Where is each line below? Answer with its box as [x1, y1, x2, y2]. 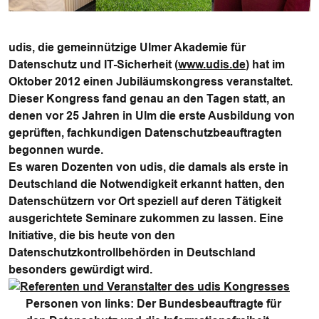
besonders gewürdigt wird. [9, 263, 152, 276]
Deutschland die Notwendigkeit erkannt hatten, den [9, 178, 285, 190]
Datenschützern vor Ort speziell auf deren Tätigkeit [9, 195, 281, 207]
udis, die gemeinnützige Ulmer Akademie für [9, 41, 246, 53]
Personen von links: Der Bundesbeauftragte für [26, 298, 281, 310]
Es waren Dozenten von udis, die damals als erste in [9, 161, 288, 173]
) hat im [246, 58, 285, 70]
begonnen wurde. [9, 144, 103, 156]
